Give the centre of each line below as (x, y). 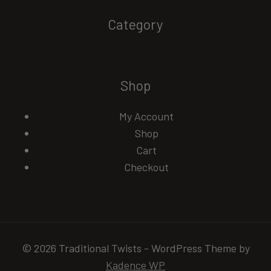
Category (135, 24)
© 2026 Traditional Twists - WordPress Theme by (135, 248)
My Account (146, 116)
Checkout (146, 167)
